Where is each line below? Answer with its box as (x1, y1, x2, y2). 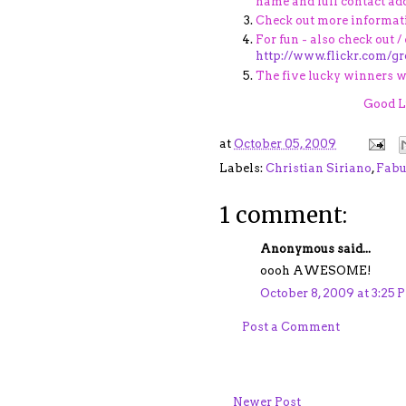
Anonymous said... (260, 241, 371, 256)
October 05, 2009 (234, 136, 336, 150)
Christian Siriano (266, 160, 372, 175)
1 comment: (219, 200, 347, 229)
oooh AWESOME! (260, 264, 372, 278)
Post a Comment (242, 320, 340, 334)
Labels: (219, 160, 266, 175)
